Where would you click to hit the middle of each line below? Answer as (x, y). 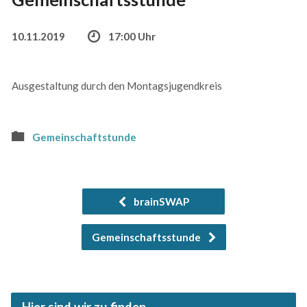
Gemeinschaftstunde (84, 137)
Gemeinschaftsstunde (147, 237)
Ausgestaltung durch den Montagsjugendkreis (116, 86)
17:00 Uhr (132, 37)
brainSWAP (160, 202)
